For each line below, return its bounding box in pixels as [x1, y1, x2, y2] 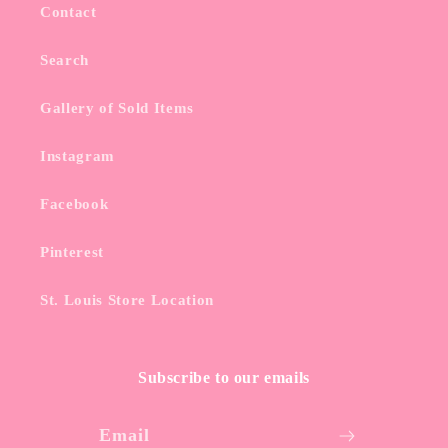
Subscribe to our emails [138, 369, 310, 387]
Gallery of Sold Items [40, 99, 194, 117]
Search [40, 51, 89, 69]
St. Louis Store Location [40, 291, 214, 309]
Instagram [40, 147, 115, 165]
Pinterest [40, 243, 104, 261]
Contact [40, 3, 97, 21]
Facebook [40, 195, 109, 213]
